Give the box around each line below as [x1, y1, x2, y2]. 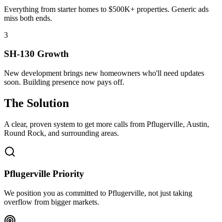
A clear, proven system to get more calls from [4, 119, 147, 128]
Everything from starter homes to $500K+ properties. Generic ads [4, 4, 209, 13]
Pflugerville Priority [4, 168, 84, 179]
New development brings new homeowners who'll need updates [4, 68, 204, 77]
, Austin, [183, 119, 209, 128]
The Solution [4, 96, 69, 110]
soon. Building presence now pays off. [4, 77, 124, 86]
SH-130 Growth [4, 49, 69, 59]
